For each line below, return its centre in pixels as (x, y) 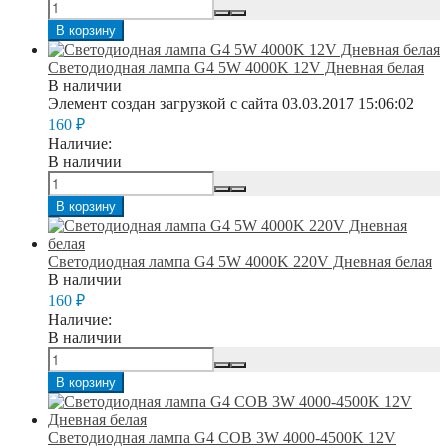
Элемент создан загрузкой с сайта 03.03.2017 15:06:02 (231, 103)
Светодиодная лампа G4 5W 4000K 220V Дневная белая (240, 261)
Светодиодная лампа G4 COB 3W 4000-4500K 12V (222, 437)
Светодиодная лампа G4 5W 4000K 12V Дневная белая (236, 67)
